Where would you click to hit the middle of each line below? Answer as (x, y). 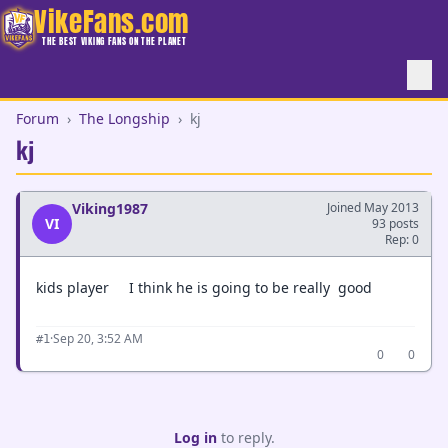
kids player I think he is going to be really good (204, 287)
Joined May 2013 (373, 207)
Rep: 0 (402, 239)
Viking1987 (110, 208)
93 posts (395, 223)
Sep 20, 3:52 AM (98, 338)
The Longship (124, 118)
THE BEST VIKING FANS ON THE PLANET (114, 41)
